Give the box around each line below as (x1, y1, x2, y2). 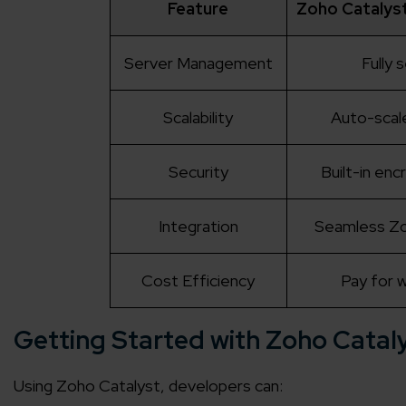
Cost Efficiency (141, 270, 255, 292)
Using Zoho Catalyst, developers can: (14, 375, 283, 397)
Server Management (123, 53, 273, 74)
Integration (158, 216, 238, 237)
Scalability (163, 107, 233, 129)
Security (168, 161, 228, 183)
